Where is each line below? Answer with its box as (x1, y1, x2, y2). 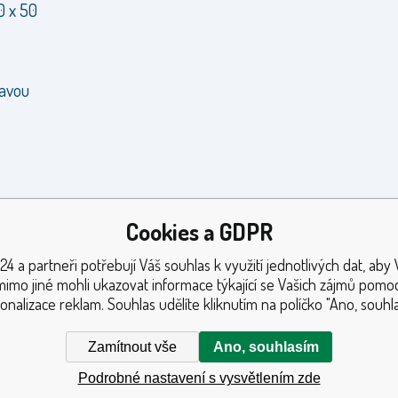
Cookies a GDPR (125, 217, 273, 246)
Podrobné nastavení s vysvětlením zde (77, 370, 321, 386)
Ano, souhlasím (212, 338, 319, 354)
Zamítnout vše (88, 338, 177, 354)
